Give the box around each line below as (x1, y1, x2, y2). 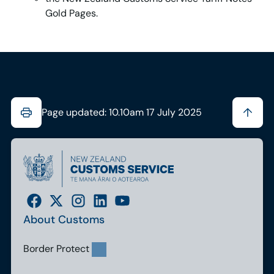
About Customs (23, 212, 105, 227)
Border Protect (23, 242, 89, 255)
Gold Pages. (45, 7, 98, 20)
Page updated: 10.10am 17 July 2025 (41, 106, 202, 119)
